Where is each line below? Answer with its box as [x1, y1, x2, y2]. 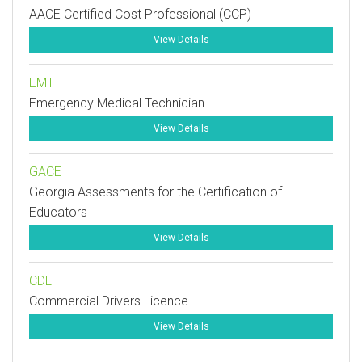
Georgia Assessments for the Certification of [29, 184, 282, 200]
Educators [29, 204, 87, 220]
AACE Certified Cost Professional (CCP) [29, 6, 251, 22]
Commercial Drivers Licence [29, 293, 188, 309]
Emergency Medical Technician [29, 95, 204, 111]
